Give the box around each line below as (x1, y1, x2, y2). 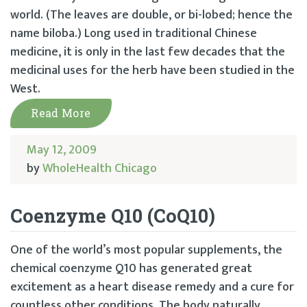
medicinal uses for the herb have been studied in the (10, 60, 295, 81)
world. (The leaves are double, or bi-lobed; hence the (10, 4, 293, 25)
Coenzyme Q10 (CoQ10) (10, 203, 215, 228)
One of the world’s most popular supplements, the (10, 239, 282, 260)
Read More (31, 105, 91, 120)
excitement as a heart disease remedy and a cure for (10, 276, 294, 297)
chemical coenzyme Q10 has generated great (10, 258, 252, 279)
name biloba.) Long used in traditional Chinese (10, 23, 257, 44)
